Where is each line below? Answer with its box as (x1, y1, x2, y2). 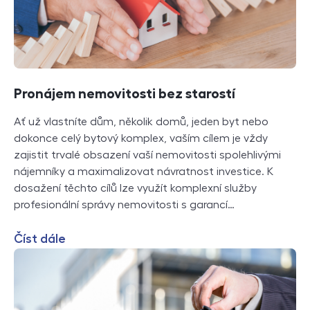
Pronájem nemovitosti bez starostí (14, 86, 235, 100)
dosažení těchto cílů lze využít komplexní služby (14, 182, 257, 194)
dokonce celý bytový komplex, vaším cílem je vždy (14, 132, 268, 144)
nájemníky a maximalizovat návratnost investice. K (14, 165, 273, 177)
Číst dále (14, 232, 66, 245)
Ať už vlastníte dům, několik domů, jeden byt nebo (14, 116, 268, 127)
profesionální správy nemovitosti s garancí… (14, 199, 235, 210)
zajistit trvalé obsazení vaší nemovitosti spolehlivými (14, 149, 281, 161)
